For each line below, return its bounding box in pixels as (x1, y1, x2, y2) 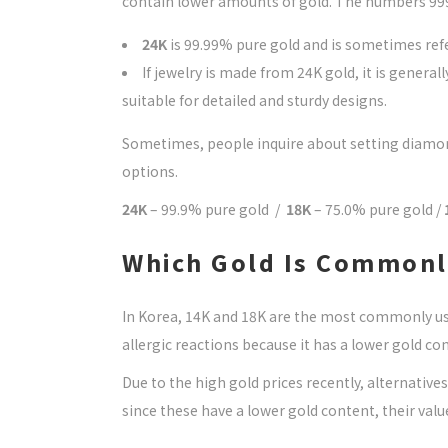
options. (122, 161, 178, 181)
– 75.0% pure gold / (311, 199, 444, 219)
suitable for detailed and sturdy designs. (122, 90, 387, 110)
